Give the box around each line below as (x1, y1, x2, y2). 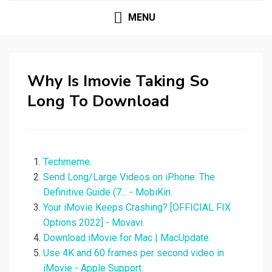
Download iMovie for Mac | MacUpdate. (43, 232, 211, 244)
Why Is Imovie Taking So (27, 70, 209, 92)
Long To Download (27, 90, 169, 112)
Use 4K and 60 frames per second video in (43, 247, 224, 259)
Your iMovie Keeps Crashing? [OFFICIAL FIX (43, 202, 231, 214)
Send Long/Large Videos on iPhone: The (43, 171, 215, 183)
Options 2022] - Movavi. (43, 217, 144, 229)
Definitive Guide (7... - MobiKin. (43, 186, 172, 199)
